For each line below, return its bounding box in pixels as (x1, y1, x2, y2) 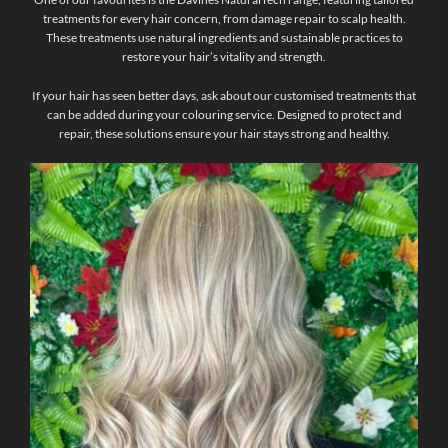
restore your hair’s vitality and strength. (122, 49, 326, 65)
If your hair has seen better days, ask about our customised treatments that (32, 88, 416, 104)
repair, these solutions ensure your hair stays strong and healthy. (58, 126, 390, 142)
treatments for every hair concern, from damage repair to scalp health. (42, 11, 406, 27)
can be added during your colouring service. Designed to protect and (46, 107, 402, 123)
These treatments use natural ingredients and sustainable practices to (45, 30, 403, 46)
